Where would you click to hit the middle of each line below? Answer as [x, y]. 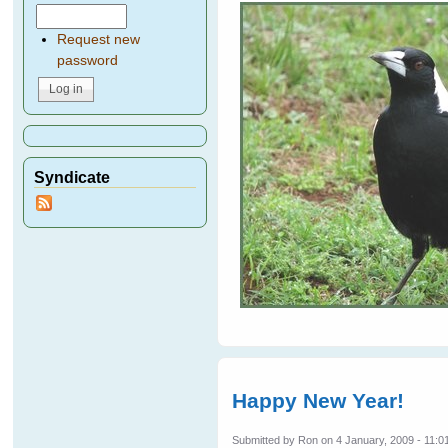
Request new [98, 40]
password [87, 61]
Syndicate [72, 176]
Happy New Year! [318, 400]
